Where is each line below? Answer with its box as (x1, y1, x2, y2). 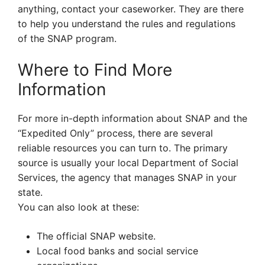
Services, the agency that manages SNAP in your (18, 172, 237, 184)
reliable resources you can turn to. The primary (18, 142, 228, 154)
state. (18, 186, 43, 199)
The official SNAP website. (37, 230, 156, 243)
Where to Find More (18, 60, 172, 80)
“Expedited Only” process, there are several (18, 127, 213, 140)
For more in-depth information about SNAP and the (18, 112, 247, 125)
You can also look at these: (18, 201, 139, 214)
